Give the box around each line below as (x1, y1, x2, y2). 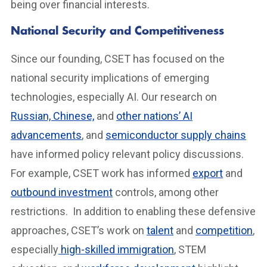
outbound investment (11, 186, 113, 198)
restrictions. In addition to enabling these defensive (11, 205, 256, 218)
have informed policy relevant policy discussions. (11, 148, 244, 160)
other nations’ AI (116, 110, 193, 122)
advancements (11, 129, 82, 141)
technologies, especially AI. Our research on (11, 91, 217, 103)
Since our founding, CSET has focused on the (11, 52, 225, 65)
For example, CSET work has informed (11, 167, 193, 179)
